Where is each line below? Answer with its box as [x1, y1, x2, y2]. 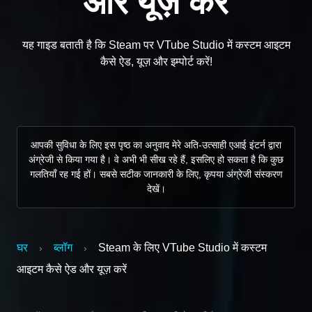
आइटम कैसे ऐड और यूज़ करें [17, 263, 127, 275]
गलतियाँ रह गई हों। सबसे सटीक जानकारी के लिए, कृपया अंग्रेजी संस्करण [29, 168, 283, 180]
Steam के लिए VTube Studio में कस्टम [98, 241, 267, 253]
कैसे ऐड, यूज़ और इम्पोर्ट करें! [100, 55, 212, 68]
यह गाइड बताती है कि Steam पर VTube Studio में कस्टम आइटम [22, 38, 290, 51]
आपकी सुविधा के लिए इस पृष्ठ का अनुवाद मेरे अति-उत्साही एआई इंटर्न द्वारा [31, 139, 281, 150]
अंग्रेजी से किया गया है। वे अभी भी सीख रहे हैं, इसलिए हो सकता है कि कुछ [29, 153, 283, 165]
